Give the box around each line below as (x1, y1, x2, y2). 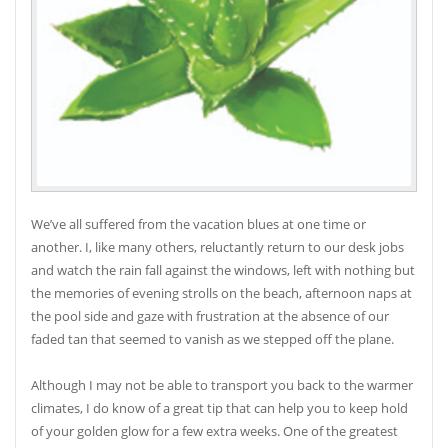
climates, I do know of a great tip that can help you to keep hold (31, 400, 408, 418)
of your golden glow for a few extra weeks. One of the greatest (31, 423, 398, 441)
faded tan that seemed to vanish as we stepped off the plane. (31, 331, 394, 349)
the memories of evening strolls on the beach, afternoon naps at (31, 285, 412, 303)
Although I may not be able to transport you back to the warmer (31, 377, 413, 395)
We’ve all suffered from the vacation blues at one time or (31, 216, 366, 234)
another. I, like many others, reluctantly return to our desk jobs (31, 239, 404, 257)
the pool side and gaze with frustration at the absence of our (31, 308, 389, 326)
